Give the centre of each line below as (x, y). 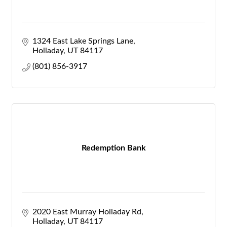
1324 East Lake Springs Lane (83, 41)
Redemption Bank (113, 148)
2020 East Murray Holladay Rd (87, 212)
